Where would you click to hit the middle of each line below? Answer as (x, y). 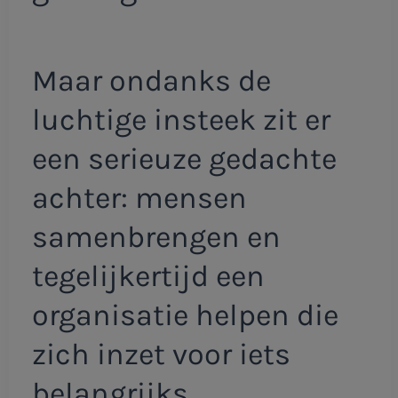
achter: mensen (139, 199)
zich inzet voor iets (161, 355)
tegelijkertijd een (148, 277)
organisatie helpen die (185, 316)
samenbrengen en (156, 238)
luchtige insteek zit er (181, 120)
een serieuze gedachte (184, 159)
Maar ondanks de (151, 81)
